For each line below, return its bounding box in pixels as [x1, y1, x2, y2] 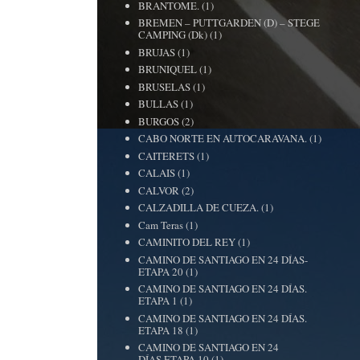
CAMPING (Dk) [138, 27, 208, 42]
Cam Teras [138, 217, 184, 232]
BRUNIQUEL [138, 62, 198, 76]
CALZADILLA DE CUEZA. [138, 200, 260, 215]
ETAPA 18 [138, 322, 184, 337]
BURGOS [138, 113, 180, 129]
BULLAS [138, 96, 179, 111]
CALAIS [138, 166, 176, 180]
